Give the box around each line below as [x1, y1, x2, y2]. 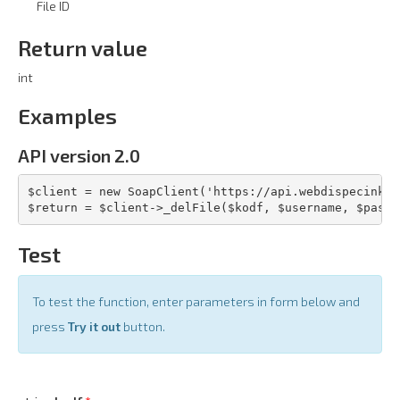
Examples [18, 103, 117, 129]
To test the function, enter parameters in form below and [32, 294, 360, 310]
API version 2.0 [18, 145, 140, 167]
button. [121, 319, 165, 335]
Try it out [68, 319, 121, 335]
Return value [18, 35, 147, 62]
